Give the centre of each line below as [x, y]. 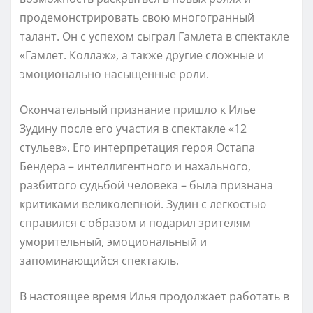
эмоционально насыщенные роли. [114, 74]
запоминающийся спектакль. [99, 260]
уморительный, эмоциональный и [113, 241]
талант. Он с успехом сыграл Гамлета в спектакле [154, 36]
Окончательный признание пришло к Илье [138, 109]
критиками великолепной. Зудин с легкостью [143, 204]
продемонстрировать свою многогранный [137, 17]
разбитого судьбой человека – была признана [146, 185]
